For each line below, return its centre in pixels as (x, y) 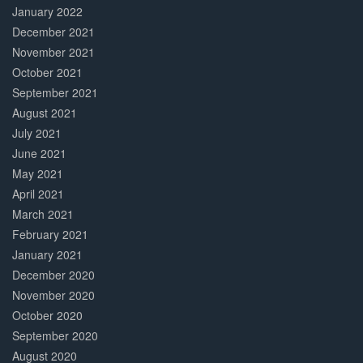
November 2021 (53, 52)
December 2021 (53, 32)
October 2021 (47, 73)
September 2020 (55, 336)
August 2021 (45, 113)
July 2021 (37, 133)
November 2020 (53, 295)
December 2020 (53, 275)
